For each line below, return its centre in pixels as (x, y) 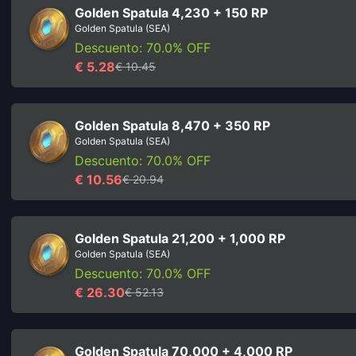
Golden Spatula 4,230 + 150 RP (171, 13)
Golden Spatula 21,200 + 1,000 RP (180, 238)
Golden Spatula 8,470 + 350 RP (172, 126)
